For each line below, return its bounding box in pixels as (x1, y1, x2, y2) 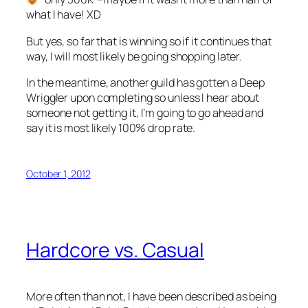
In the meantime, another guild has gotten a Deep (26, 74, 265, 90)
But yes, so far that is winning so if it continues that (26, 33, 272, 49)
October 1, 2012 (26, 167, 91, 180)
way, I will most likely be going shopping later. (26, 48, 243, 64)
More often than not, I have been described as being (26, 289, 276, 305)
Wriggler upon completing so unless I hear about (26, 89, 260, 105)
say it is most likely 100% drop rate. (26, 120, 196, 135)
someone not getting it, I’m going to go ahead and (26, 104, 264, 120)
